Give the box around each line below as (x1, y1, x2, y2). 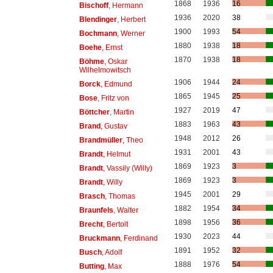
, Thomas (104, 191, 135, 200)
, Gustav (100, 121, 127, 130)
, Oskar (104, 57, 127, 66)
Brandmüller (79, 135, 122, 144)
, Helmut (102, 149, 130, 158)
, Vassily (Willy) (102, 163, 152, 172)
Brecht (79, 219, 103, 229)
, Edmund (100, 79, 132, 88)
